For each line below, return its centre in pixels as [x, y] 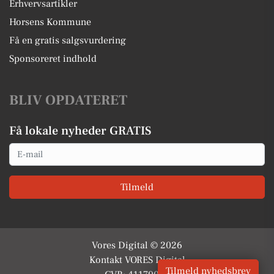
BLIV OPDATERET [68, 100]
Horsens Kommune [50, 22]
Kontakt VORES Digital [137, 260]
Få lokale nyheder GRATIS [80, 131]
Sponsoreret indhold [53, 59]
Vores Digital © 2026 [137, 245]
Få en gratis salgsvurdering [68, 40]
